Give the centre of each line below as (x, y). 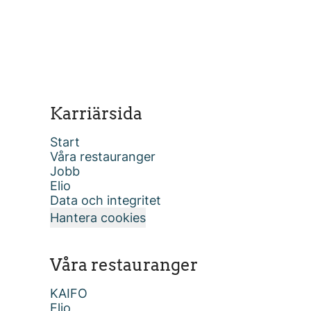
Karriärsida (96, 114)
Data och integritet (106, 200)
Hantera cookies (98, 218)
